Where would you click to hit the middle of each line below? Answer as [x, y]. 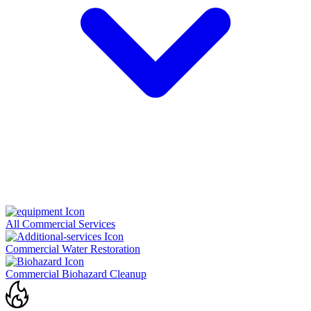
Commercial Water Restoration [73, 249]
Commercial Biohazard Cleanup [76, 274]
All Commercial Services [60, 224]
